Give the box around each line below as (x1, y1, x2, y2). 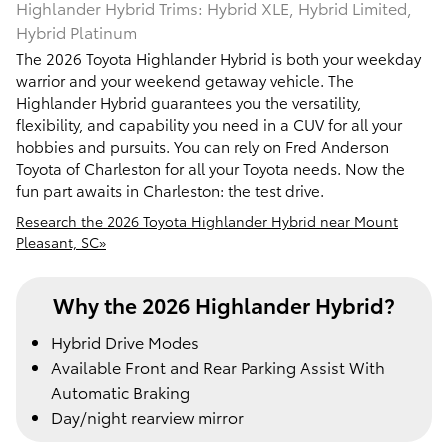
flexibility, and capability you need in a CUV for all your (16, 113, 402, 136)
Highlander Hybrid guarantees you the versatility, (16, 91, 361, 114)
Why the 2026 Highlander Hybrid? (53, 290, 395, 320)
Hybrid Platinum (16, 20, 137, 44)
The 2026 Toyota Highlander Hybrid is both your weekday (16, 47, 421, 70)
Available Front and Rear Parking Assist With (51, 354, 385, 378)
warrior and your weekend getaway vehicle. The (16, 69, 354, 92)
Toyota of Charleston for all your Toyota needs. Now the (16, 157, 405, 180)
